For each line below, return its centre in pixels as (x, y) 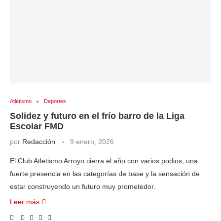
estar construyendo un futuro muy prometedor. (83, 186)
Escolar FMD (37, 126)
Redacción (39, 142)
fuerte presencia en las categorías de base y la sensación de (105, 174)
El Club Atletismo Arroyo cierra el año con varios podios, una (104, 161)
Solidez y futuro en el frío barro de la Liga (97, 116)
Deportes (55, 101)
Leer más (25, 202)
